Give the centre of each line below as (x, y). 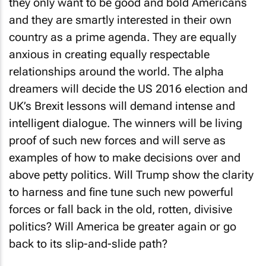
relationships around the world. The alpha (116, 72)
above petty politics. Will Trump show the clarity (131, 175)
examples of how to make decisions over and (125, 158)
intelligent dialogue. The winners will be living (126, 123)
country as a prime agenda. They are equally (123, 37)
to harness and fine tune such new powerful (121, 192)
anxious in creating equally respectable (109, 54)
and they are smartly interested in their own (120, 20)
